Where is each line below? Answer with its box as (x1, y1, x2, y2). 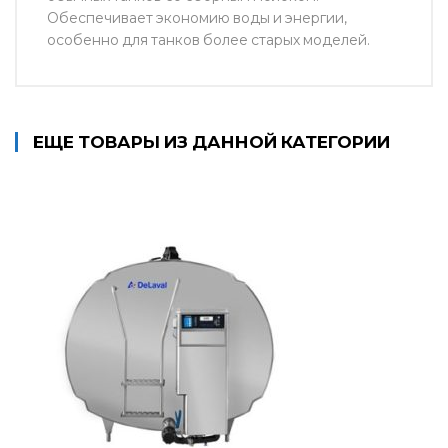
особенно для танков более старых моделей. (47, 30, 370, 49)
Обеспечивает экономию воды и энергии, (47, 8, 347, 27)
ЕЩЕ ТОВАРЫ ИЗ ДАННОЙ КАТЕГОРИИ (33, 132, 390, 153)
